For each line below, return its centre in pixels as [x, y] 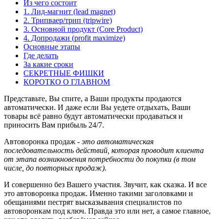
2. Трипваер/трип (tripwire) [68, 20]
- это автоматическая [114, 141]
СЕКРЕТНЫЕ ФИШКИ [64, 73]
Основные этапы [52, 46]
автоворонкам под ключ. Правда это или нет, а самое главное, [107, 211]
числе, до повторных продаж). [55, 168]
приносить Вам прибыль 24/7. [54, 125]
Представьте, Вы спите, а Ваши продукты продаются [93, 98]
